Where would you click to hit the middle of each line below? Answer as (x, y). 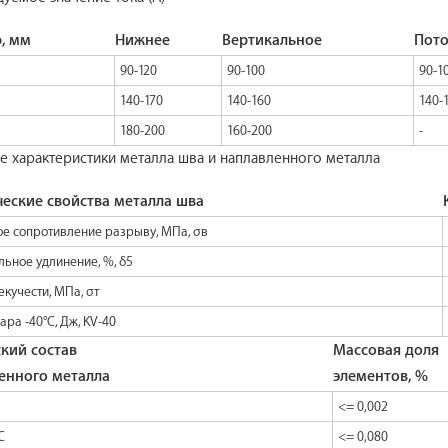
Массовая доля (386, 350)
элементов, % (380, 376)
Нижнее (142, 40)
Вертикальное (272, 40)
